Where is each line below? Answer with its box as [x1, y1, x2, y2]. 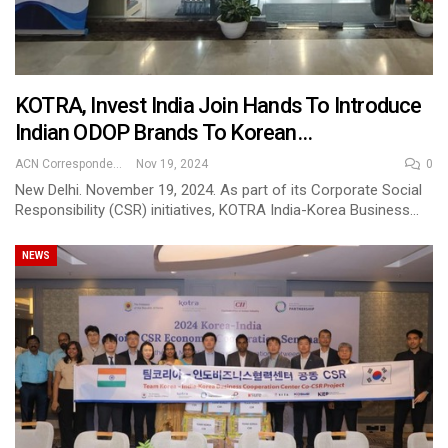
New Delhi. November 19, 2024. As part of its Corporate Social [15, 181, 422, 200]
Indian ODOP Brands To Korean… [15, 120, 312, 146]
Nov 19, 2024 [136, 157, 208, 172]
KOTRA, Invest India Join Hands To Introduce [15, 93, 422, 119]
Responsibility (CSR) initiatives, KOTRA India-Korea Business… [15, 201, 419, 220]
